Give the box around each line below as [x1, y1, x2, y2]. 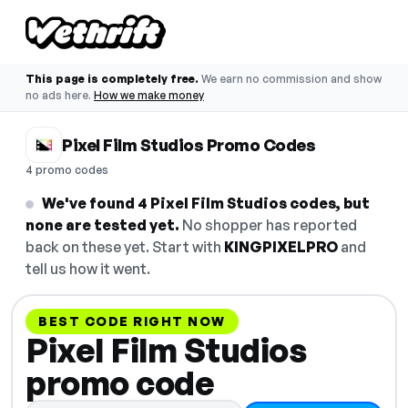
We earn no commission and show [201, 72, 382, 86]
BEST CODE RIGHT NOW [38, 313, 226, 329]
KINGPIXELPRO [224, 238, 338, 256]
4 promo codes [25, 163, 108, 177]
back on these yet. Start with [25, 238, 224, 256]
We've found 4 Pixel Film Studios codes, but [42, 194, 370, 212]
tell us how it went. [25, 260, 150, 278]
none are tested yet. [25, 216, 179, 234]
